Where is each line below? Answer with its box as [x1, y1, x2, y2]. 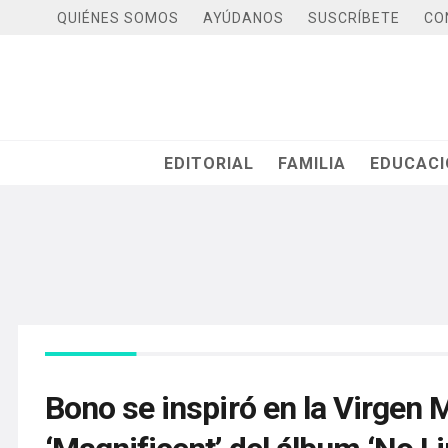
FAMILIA [278, 153, 347, 173]
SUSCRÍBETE [308, 9, 400, 26]
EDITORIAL [164, 153, 255, 173]
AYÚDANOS [203, 9, 284, 26]
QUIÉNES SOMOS [57, 9, 179, 26]
